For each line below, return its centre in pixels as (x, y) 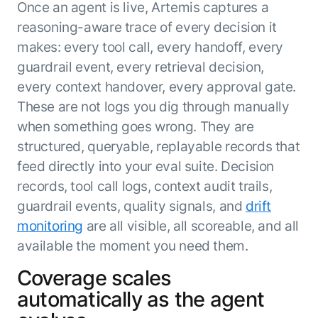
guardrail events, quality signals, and (131, 206)
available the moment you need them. (132, 246)
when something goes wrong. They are (135, 127)
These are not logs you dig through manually (153, 107)
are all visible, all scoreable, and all (191, 226)
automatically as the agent (141, 299)
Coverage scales (94, 278)
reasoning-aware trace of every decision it (147, 27)
